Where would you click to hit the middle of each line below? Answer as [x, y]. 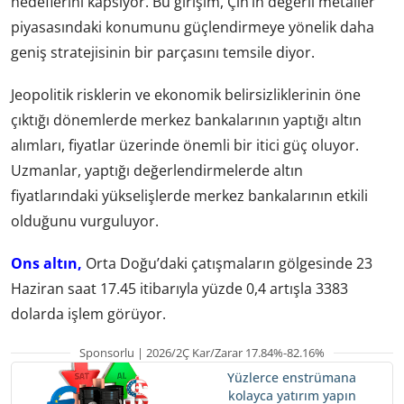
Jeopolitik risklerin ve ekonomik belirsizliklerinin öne [186, 95]
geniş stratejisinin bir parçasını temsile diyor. [163, 53]
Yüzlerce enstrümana [291, 377]
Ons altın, [46, 264]
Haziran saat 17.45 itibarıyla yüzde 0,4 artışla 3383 [179, 289]
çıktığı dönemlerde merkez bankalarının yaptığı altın [186, 120]
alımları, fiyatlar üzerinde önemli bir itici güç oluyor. [185, 146]
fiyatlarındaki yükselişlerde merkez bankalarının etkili [189, 196]
